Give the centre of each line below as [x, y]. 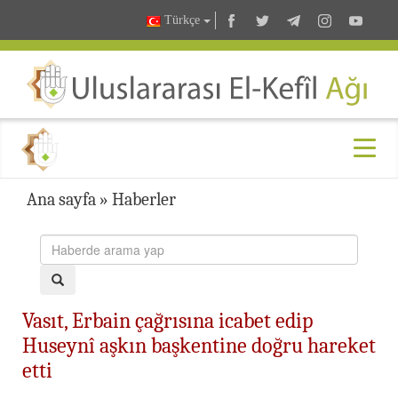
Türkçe [182, 20]
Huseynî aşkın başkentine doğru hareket [199, 345]
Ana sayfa [61, 199]
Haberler [144, 199]
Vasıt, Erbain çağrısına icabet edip [167, 320]
